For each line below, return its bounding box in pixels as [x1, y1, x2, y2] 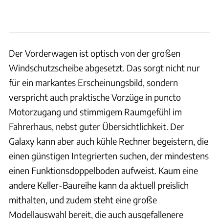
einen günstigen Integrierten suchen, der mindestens [9, 150, 209, 162]
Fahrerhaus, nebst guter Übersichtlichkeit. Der [9, 121, 184, 132]
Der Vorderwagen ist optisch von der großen [9, 47, 180, 59]
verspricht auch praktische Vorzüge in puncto [9, 91, 181, 103]
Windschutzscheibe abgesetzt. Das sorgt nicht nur [9, 62, 200, 74]
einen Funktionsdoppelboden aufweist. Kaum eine [9, 165, 198, 176]
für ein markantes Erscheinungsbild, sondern [9, 77, 178, 88]
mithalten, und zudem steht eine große [9, 194, 157, 206]
